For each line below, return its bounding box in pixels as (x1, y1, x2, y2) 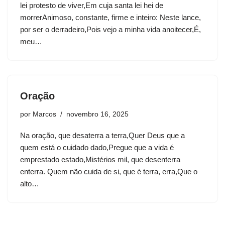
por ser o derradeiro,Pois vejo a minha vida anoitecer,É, (20, 25, 201, 34)
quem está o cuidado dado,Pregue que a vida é (20, 143, 174, 152)
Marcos (33, 110, 56, 119)
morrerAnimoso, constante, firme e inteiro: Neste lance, (20, 13, 201, 22)
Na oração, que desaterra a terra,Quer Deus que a (20, 131, 185, 140)
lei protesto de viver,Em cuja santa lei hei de (20, 1, 163, 10)
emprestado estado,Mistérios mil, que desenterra (20, 155, 180, 164)
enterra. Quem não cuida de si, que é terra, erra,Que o (20, 167, 197, 176)
